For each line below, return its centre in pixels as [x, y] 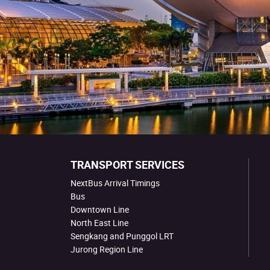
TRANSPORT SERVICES [127, 165]
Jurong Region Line [107, 249]
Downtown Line [100, 209]
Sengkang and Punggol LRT [122, 236]
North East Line [99, 223]
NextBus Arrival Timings [115, 183]
